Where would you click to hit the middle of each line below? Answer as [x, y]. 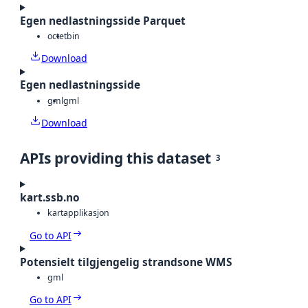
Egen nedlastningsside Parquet [103, 21]
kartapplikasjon [78, 213]
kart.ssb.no [50, 197]
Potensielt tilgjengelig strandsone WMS [126, 262]
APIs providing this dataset [115, 158]
